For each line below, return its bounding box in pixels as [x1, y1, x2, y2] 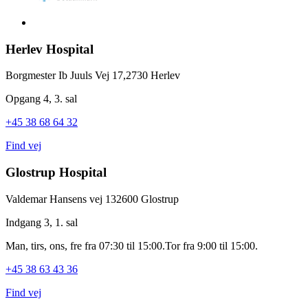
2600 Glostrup [116, 192, 179, 205]
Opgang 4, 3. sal [5, 93, 77, 105]
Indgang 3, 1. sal [5, 216, 78, 228]
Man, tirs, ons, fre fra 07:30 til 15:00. [5, 239, 165, 252]
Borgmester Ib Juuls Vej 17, [5, 69, 126, 82]
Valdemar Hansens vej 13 [5, 192, 116, 205]
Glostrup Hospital [5, 165, 107, 180]
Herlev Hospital [5, 41, 93, 56]
